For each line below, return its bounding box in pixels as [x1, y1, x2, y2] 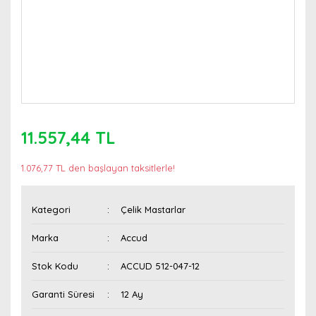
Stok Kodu [32, 260, 78, 272]
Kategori [32, 204, 71, 215]
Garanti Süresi [32, 288, 95, 300]
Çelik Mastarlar [121, 204, 186, 215]
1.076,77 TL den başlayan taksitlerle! [21, 162, 175, 174]
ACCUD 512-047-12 [121, 260, 200, 272]
